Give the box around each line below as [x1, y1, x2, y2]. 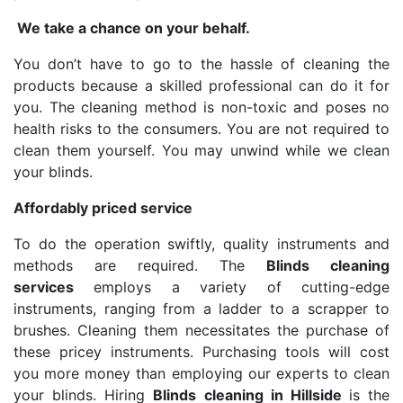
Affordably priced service [13, 199, 193, 217]
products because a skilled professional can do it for [13, 76, 390, 94]
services [13, 278, 74, 296]
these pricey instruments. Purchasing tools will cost [13, 343, 390, 361]
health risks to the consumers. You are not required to [13, 120, 390, 138]
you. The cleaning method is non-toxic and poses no [13, 98, 390, 116]
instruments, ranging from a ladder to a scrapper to [13, 300, 390, 318]
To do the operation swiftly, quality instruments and [13, 235, 390, 253]
